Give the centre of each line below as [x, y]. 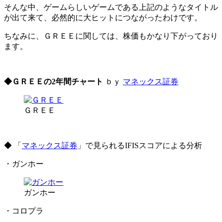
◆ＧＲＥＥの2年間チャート [54, 81]
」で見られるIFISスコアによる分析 [140, 145]
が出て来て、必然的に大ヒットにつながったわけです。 [103, 17]
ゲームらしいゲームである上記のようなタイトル [131, 7]
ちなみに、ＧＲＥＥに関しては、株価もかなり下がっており [111, 36]
